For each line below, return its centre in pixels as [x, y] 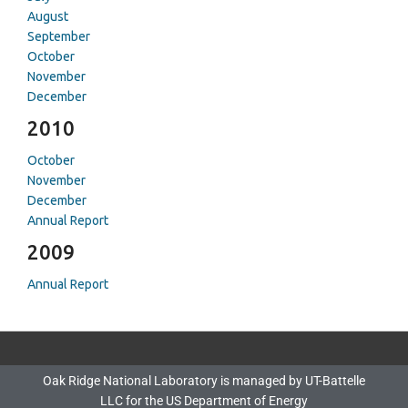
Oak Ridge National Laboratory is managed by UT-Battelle [204, 381]
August [48, 16]
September [59, 36]
